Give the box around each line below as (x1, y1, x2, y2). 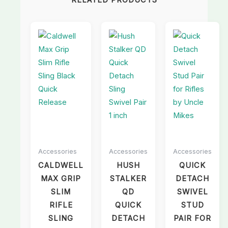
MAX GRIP (41, 174, 81, 184)
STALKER (110, 174, 147, 184)
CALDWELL (38, 161, 83, 170)
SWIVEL (177, 187, 208, 197)
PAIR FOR (174, 214, 211, 223)
